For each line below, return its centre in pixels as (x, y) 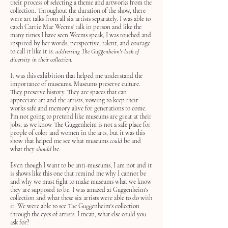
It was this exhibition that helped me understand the (76, 76)
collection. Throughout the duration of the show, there (78, 11)
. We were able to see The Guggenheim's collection (77, 206)
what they (23, 149)
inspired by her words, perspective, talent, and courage (80, 43)
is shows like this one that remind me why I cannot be (78, 174)
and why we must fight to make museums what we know (81, 182)
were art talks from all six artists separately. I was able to (80, 19)
